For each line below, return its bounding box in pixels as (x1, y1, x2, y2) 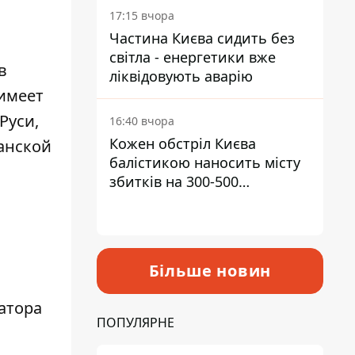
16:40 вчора (109, 113, 174, 128)
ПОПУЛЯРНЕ (97, 314, 174, 331)
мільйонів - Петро (109, 191, 235, 210)
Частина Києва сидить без (109, 29, 295, 48)
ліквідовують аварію (109, 67, 253, 86)
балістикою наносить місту (109, 153, 300, 172)
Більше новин (148, 260, 272, 281)
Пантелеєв (109, 210, 182, 229)
